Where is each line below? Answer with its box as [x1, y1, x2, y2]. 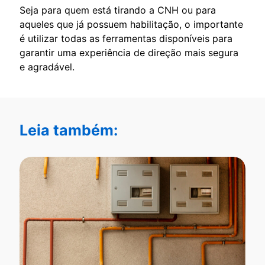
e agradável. [20, 61, 75, 73]
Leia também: [20, 121, 118, 140]
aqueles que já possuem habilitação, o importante [20, 18, 243, 31]
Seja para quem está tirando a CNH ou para [20, 4, 216, 17]
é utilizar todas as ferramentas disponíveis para [20, 33, 232, 45]
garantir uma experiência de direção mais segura [20, 47, 238, 59]
